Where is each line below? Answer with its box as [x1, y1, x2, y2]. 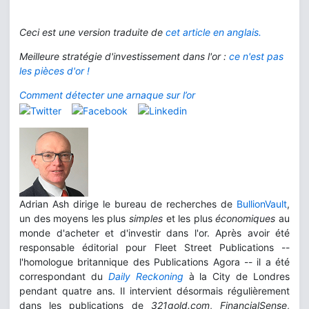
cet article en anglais [166, 26, 259, 39]
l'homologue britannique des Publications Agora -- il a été [19, 255, 290, 268]
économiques [215, 212, 279, 224]
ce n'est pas [229, 50, 283, 63]
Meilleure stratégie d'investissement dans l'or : [19, 50, 229, 63]
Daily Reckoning [108, 270, 183, 282]
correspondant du [19, 270, 108, 282]
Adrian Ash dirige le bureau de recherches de [19, 197, 237, 210]
